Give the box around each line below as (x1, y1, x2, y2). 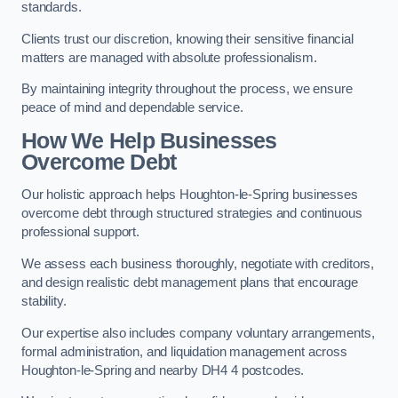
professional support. (21, 225, 139, 240)
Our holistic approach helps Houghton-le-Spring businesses (21, 187, 358, 203)
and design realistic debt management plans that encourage (21, 275, 358, 290)
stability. (21, 293, 67, 308)
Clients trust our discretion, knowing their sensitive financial (21, 31, 354, 46)
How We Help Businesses (21, 128, 277, 153)
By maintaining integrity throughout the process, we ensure (21, 82, 353, 97)
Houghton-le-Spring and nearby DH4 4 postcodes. (21, 362, 305, 378)
